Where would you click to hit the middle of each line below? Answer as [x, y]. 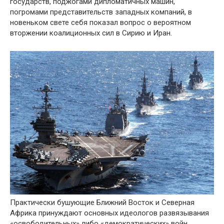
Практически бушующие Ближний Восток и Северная [102, 202]
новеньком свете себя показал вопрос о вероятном [100, 22]
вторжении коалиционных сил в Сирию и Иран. [91, 33]
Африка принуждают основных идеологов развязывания [109, 213]
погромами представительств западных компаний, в [101, 12]
